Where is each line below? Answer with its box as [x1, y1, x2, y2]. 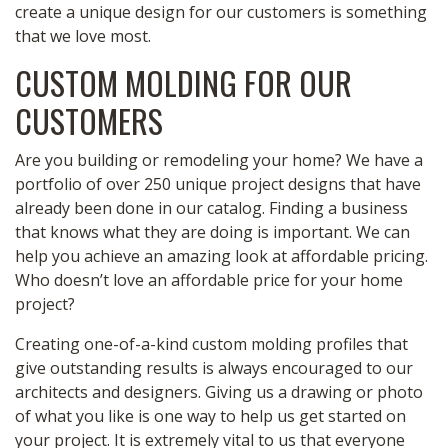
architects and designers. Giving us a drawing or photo [15, 381, 423, 403]
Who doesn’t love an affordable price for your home [15, 269, 403, 291]
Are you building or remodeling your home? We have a [15, 149, 423, 171]
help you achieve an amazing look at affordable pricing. [15, 245, 428, 267]
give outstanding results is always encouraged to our [15, 357, 413, 379]
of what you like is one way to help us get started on [15, 405, 406, 427]
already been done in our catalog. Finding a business [15, 197, 408, 219]
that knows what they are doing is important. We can [15, 221, 410, 243]
